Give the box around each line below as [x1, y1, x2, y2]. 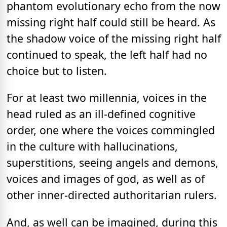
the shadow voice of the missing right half [7, 31, 221, 46]
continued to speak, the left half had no [7, 47, 207, 62]
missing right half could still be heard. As [7, 15, 215, 29]
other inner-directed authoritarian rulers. [7, 187, 217, 203]
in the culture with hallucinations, [7, 139, 178, 154]
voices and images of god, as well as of [7, 171, 205, 186]
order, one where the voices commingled [7, 123, 215, 138]
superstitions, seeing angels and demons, [7, 155, 218, 170]
